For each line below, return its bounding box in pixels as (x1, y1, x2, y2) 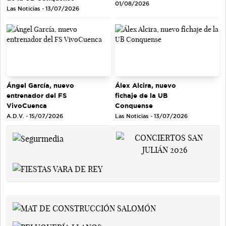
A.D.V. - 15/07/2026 (7, 113, 63, 120)
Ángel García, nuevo (7, 82, 74, 89)
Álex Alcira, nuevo (115, 82, 176, 89)
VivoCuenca (7, 102, 47, 109)
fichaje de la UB (115, 92, 167, 99)
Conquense (115, 102, 153, 109)
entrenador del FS (7, 92, 67, 99)
